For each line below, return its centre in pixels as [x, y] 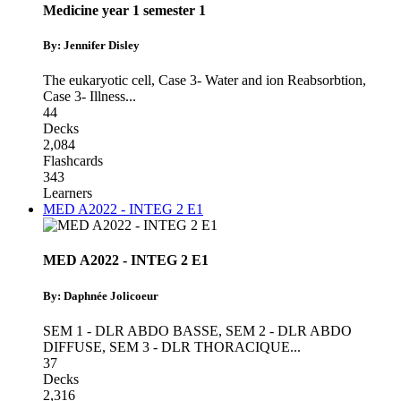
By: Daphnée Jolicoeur [101, 295]
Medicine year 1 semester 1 [124, 10]
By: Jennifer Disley [91, 45]
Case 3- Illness [84, 97]
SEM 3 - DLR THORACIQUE [200, 346]
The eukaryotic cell [97, 81]
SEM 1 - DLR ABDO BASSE [131, 330]
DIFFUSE [73, 346]
